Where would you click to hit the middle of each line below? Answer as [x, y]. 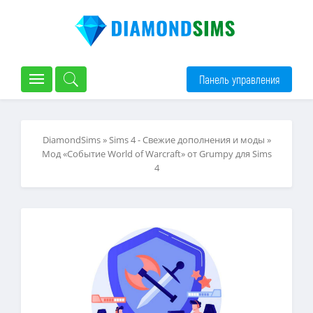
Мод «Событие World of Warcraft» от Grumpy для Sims [156, 154]
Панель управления [239, 79]
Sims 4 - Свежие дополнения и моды [187, 140]
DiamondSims [71, 140]
